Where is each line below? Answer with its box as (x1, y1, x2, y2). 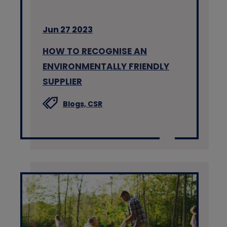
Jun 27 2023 (43, 23, 93, 35)
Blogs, (63, 98, 88, 109)
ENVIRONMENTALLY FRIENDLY (43, 60, 169, 72)
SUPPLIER (43, 75, 82, 88)
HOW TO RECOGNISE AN (43, 45, 147, 57)
